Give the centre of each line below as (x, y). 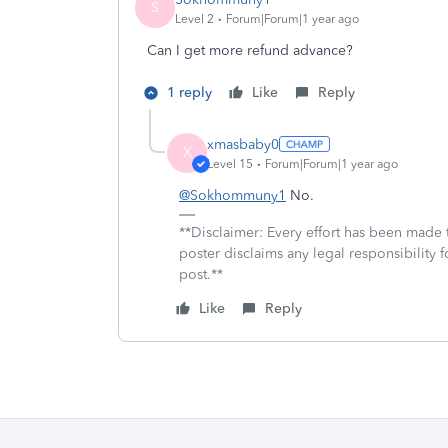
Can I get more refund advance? (250, 50)
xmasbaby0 (243, 144)
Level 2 (194, 18)
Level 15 (230, 163)
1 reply (189, 92)
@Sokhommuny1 (232, 195)
